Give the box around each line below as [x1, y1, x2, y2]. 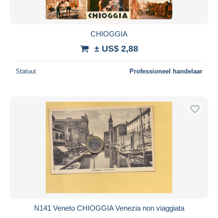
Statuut [16, 67, 36, 75]
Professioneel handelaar [129, 67, 202, 75]
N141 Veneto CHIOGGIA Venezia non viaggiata [34, 203, 184, 212]
